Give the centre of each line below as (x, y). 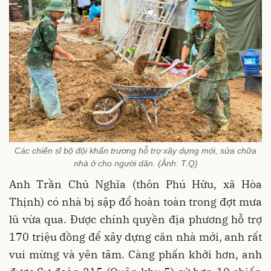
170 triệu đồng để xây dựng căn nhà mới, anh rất (135, 237)
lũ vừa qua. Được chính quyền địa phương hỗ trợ (135, 219)
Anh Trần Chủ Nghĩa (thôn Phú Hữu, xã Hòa (135, 184)
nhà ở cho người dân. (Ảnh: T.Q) (135, 163)
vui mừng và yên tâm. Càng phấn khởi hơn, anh (135, 254)
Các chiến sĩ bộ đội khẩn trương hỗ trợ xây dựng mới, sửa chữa (135, 150)
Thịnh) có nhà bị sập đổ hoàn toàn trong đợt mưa (135, 201)
